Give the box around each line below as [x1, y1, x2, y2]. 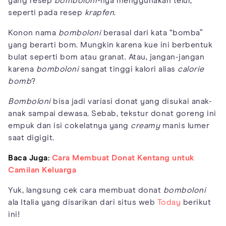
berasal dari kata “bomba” [101, 28, 203, 37]
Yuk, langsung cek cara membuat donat [8, 186, 163, 194]
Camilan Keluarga [8, 165, 76, 174]
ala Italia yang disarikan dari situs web [8, 198, 157, 206]
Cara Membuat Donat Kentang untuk [51, 153, 195, 162]
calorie [178, 65, 204, 73]
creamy [131, 121, 160, 130]
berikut [181, 198, 211, 206]
